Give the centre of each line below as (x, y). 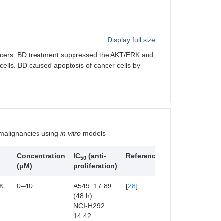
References (145, 156)
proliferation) (95, 166)
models (93, 133)
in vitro (71, 133)
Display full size (131, 40)
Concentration (41, 156)
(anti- (96, 156)
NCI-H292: (90, 206)
